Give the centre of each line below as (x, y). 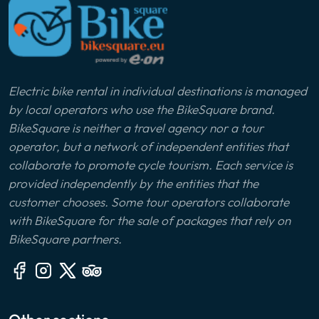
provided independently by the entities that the (134, 184)
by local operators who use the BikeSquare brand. (142, 110)
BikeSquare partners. (65, 239)
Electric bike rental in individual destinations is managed (158, 91)
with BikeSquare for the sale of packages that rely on (150, 221)
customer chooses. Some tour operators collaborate (149, 202)
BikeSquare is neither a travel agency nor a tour (136, 128)
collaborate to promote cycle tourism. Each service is (151, 165)
